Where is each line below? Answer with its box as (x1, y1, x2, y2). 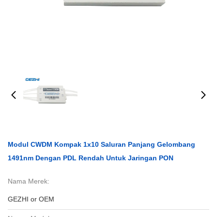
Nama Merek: (8, 177, 49, 185)
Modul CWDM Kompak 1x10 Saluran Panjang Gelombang (8, 140, 195, 148)
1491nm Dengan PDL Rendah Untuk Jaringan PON (8, 154, 173, 162)
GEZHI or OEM (8, 195, 54, 203)
